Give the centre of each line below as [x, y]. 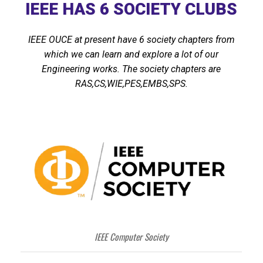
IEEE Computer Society [131, 236]
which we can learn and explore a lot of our [131, 54]
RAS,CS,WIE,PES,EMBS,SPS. [131, 83]
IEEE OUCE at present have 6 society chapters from [131, 39]
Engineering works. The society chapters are [131, 69]
